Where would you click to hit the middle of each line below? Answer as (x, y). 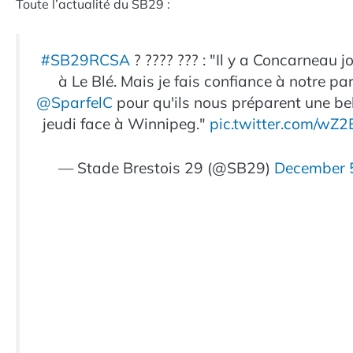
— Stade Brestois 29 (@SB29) (166, 167)
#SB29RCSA (85, 59)
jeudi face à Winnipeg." (126, 123)
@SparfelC (74, 102)
